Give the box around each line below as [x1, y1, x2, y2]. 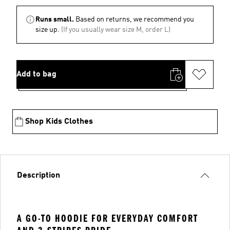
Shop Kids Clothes [25, 118, 93, 126]
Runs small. [35, 16, 74, 23]
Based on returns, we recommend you [75, 16, 194, 23]
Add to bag [16, 70, 56, 79]
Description [17, 171, 60, 180]
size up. [35, 26, 60, 33]
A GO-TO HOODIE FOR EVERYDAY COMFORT [17, 213, 198, 224]
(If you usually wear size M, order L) [61, 26, 170, 33]
